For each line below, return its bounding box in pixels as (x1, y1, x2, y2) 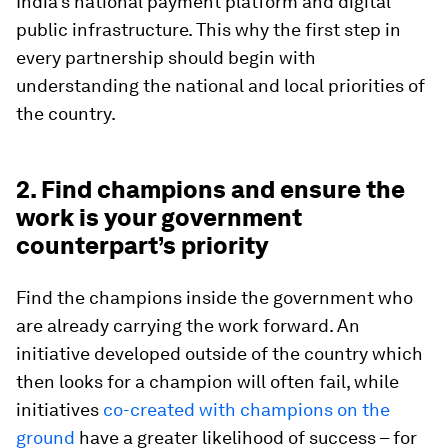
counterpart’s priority (16, 231, 268, 260)
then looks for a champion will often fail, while (16, 371, 399, 392)
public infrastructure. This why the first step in (16, 19, 401, 40)
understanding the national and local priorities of (16, 75, 425, 96)
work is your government (16, 203, 302, 232)
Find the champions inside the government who (16, 287, 413, 308)
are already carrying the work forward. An (16, 315, 360, 336)
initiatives (16, 399, 103, 420)
